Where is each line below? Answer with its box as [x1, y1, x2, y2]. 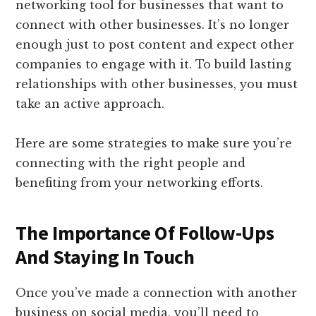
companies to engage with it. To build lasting [16, 57, 292, 72]
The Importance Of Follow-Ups [16, 220, 274, 246]
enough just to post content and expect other [16, 37, 295, 52]
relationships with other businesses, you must [16, 77, 298, 92]
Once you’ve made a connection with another [16, 286, 298, 300]
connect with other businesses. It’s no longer [16, 18, 290, 32]
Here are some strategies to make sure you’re [16, 136, 293, 151]
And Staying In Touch [16, 244, 195, 270]
